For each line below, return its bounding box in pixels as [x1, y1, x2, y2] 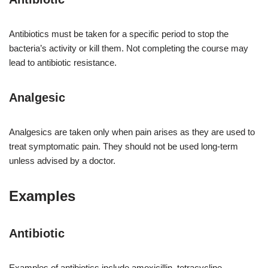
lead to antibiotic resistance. [9, 57, 117, 68]
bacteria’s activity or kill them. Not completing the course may [9, 43, 248, 54]
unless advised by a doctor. [9, 156, 115, 166]
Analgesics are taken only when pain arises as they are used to [9, 127, 255, 138]
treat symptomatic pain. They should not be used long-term [9, 141, 238, 152]
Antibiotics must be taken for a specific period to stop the [9, 29, 229, 39]
